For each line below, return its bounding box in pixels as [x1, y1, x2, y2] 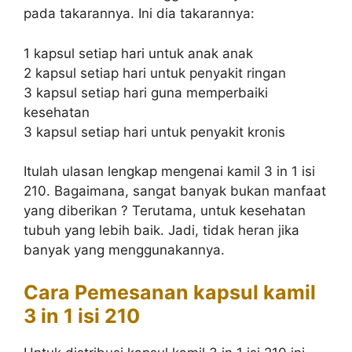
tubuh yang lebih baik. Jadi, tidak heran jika [24, 222, 299, 238]
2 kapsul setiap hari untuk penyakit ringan [24, 64, 286, 81]
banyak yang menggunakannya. [24, 242, 225, 258]
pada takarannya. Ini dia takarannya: [24, 5, 255, 21]
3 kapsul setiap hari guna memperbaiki [24, 84, 268, 101]
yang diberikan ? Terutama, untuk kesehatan [24, 203, 306, 218]
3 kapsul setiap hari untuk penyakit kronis [24, 123, 285, 140]
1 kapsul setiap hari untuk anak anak [24, 45, 253, 61]
